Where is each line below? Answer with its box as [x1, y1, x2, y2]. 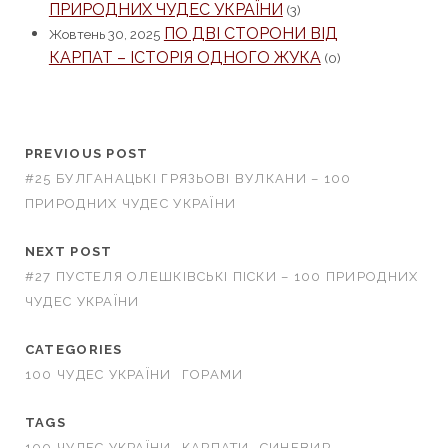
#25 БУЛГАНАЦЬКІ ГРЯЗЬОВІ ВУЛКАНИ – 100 [24, 170, 352, 186]
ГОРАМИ [181, 366, 244, 382]
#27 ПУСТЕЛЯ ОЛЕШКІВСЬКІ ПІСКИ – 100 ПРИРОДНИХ [24, 268, 419, 284]
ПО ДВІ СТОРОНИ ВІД [163, 23, 338, 43]
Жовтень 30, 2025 [48, 25, 160, 42]
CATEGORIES [24, 341, 123, 357]
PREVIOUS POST [24, 145, 149, 161]
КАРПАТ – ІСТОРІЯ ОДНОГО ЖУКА [48, 47, 321, 67]
